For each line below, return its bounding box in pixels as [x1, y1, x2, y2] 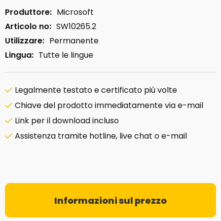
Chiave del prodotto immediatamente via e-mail [15, 100, 203, 111]
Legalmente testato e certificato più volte [15, 84, 177, 96]
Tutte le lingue [38, 49, 93, 61]
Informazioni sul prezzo [54, 194, 167, 207]
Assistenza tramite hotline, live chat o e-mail [15, 130, 187, 142]
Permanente [49, 35, 99, 46]
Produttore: [5, 6, 52, 18]
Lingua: [5, 49, 34, 61]
